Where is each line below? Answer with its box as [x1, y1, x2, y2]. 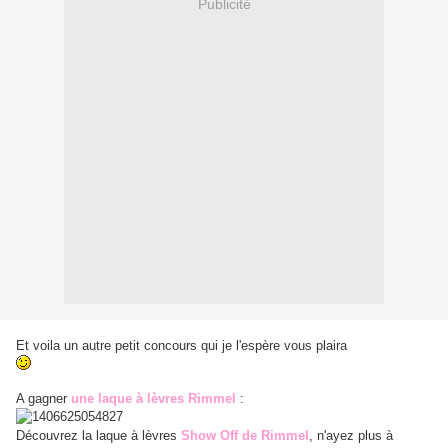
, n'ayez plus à [309, 428, 393, 444]
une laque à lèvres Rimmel [71, 391, 236, 407]
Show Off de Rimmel [181, 428, 309, 444]
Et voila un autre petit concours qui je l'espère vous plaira [16, 338, 347, 354]
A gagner [16, 391, 71, 407]
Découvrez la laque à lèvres [16, 428, 181, 444]
